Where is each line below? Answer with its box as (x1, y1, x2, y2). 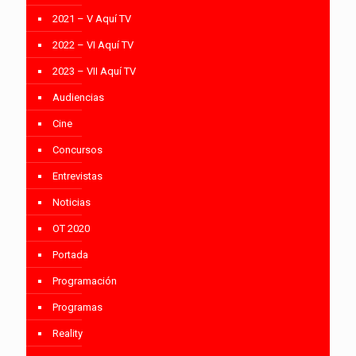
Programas (52, 300, 103, 313)
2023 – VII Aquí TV (52, 64, 136, 77)
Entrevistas (52, 169, 103, 182)
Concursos (52, 143, 103, 156)
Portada (52, 248, 88, 261)
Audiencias (52, 91, 104, 103)
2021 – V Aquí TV (52, 12, 131, 25)
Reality (52, 327, 83, 339)
